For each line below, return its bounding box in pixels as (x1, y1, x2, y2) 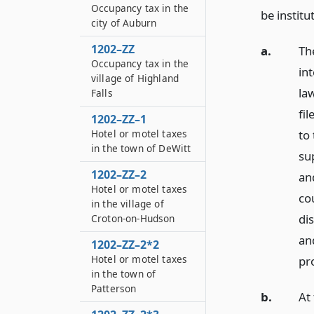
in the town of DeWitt (91, 142, 191, 155)
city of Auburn (91, 16, 157, 29)
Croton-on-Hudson (91, 212, 175, 225)
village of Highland (91, 71, 179, 85)
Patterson (91, 282, 137, 295)
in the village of (91, 197, 164, 210)
